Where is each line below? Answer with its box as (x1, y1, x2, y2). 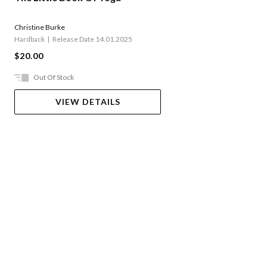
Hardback (14, 35, 45, 44)
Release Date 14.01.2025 (52, 35, 132, 44)
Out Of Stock (33, 73, 74, 82)
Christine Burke (14, 23, 65, 32)
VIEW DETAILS (55, 97, 120, 107)
